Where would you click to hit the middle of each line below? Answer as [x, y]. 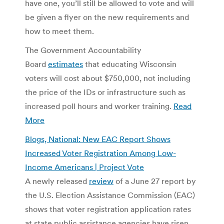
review [101, 181]
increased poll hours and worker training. [99, 106]
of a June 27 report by [155, 181]
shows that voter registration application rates [108, 209]
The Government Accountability [83, 50]
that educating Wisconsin [130, 64]
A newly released [57, 181]
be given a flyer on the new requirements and [107, 17]
